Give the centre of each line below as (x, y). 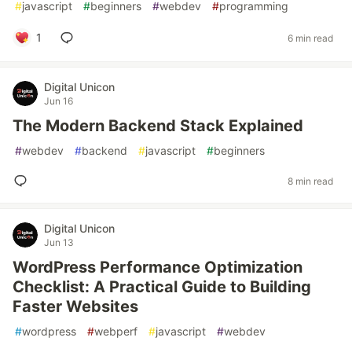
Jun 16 (59, 101)
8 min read (310, 181)
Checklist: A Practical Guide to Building (162, 287)
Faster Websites (75, 306)
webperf (116, 331)
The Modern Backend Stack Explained (158, 126)
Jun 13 (59, 242)
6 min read (310, 38)
